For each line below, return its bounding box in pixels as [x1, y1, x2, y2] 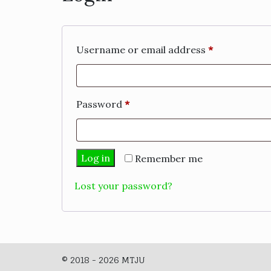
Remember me [135, 152, 203, 165]
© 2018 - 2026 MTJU [62, 255, 145, 265]
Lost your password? [74, 180, 172, 192]
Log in [81, 152, 110, 164]
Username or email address [76, 44, 208, 56]
